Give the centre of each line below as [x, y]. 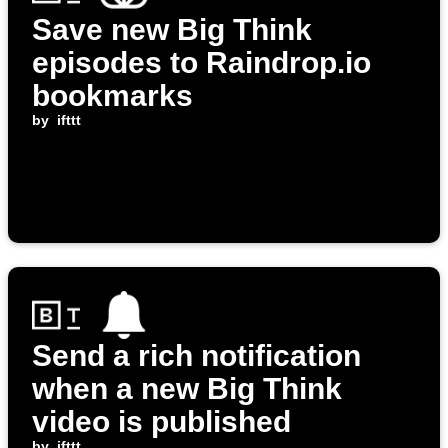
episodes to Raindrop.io [201, 63]
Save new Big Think [172, 30]
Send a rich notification [196, 356]
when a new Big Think [187, 389]
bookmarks [112, 96]
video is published [161, 422]
